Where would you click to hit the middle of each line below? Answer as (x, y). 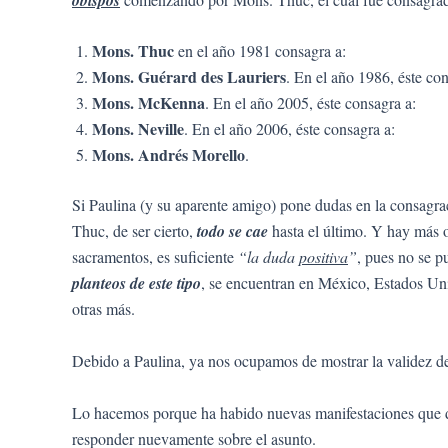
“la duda (268, 257)
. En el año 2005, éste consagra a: (310, 103)
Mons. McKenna (148, 103)
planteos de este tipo (136, 283)
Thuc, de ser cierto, (134, 231)
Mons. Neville (138, 129)
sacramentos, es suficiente (155, 257)
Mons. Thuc (135, 51)
